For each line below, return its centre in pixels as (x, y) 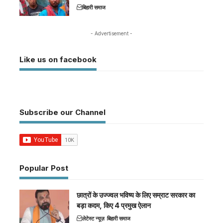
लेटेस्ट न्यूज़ (93, 218)
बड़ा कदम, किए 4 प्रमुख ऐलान (114, 205)
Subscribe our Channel (62, 112)
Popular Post (44, 168)
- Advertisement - (111, 33)
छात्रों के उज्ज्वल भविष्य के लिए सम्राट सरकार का (136, 195)
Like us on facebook (58, 59)
